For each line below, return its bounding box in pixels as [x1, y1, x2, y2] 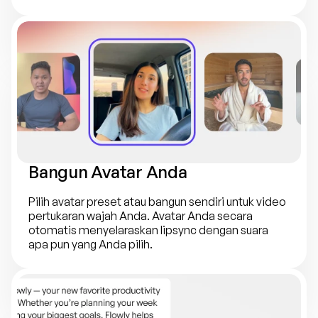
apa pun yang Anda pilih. [28, 237, 153, 251]
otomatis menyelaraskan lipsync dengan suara [28, 223, 268, 237]
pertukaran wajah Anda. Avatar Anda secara [28, 209, 253, 223]
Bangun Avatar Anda [28, 161, 187, 182]
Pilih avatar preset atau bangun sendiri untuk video [28, 194, 286, 209]
